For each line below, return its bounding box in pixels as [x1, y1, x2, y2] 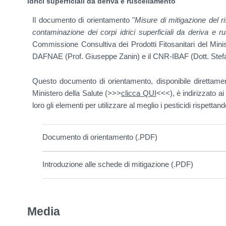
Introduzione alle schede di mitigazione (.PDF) [42, 160, 193, 169]
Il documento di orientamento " [32, 16, 135, 25]
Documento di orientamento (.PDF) [42, 133, 157, 142]
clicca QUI [121, 89, 156, 98]
